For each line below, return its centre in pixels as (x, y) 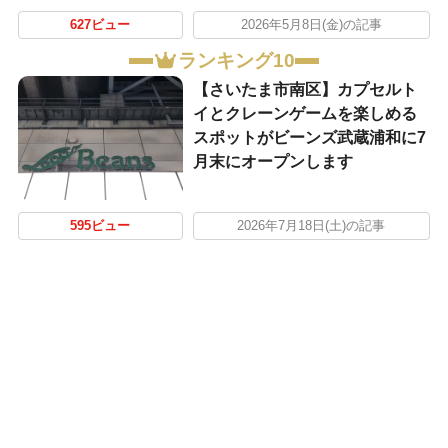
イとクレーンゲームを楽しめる (304, 114)
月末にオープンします (272, 162)
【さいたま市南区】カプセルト (304, 90)
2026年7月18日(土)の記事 (311, 226)
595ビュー (100, 226)
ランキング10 (237, 61)
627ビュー (100, 24)
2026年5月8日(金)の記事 (311, 24)
